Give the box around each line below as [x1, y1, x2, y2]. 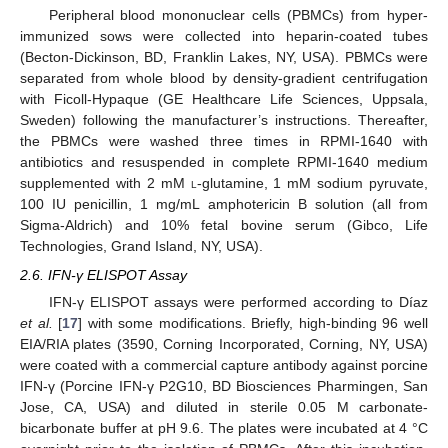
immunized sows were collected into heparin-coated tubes [20, 28, 428, 45]
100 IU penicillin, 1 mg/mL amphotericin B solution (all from [20, 196, 428, 213]
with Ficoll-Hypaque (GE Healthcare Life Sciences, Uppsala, [20, 91, 428, 108]
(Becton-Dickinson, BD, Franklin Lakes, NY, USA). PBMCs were [20, 49, 428, 66]
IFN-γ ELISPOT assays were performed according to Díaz [48, 293, 428, 310]
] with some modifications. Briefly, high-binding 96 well [78, 314, 429, 331]
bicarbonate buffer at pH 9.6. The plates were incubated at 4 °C [20, 419, 428, 436]
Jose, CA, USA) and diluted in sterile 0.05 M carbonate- [20, 398, 428, 415]
